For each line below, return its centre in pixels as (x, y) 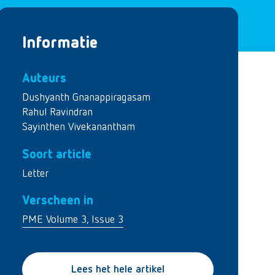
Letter (35, 173)
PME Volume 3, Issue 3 (73, 220)
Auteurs (44, 79)
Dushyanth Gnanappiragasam (86, 98)
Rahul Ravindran (57, 112)
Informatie (60, 44)
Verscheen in (58, 201)
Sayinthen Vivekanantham (79, 127)
